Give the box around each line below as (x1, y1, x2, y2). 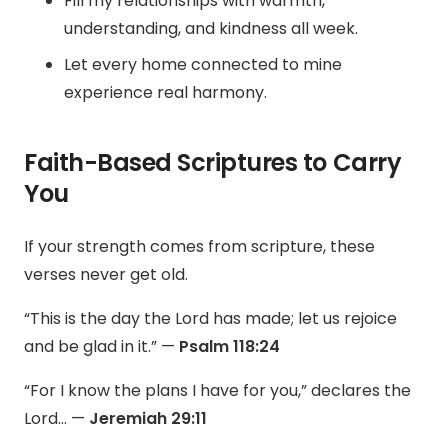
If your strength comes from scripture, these (24, 235, 375, 259)
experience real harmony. (64, 81, 267, 105)
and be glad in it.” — (24, 335, 179, 359)
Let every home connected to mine (64, 53, 342, 77)
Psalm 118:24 (179, 335, 280, 359)
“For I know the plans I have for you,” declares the (24, 379, 411, 403)
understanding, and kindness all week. (64, 17, 358, 41)
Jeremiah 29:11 (89, 407, 207, 431)
